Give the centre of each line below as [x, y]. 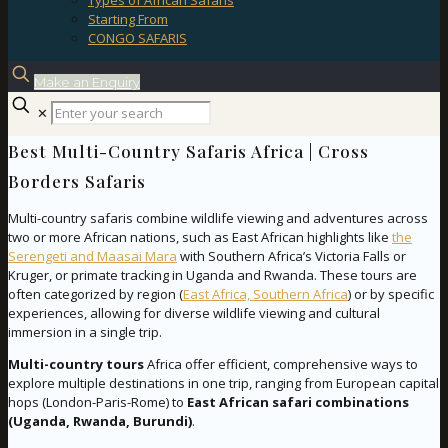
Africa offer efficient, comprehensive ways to [281, 364]
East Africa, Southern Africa [265, 294]
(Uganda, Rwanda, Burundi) [100, 421]
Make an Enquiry [87, 82]
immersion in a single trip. [85, 332]
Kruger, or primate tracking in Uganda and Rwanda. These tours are [212, 275]
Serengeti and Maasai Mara [92, 256]
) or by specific [391, 294]
